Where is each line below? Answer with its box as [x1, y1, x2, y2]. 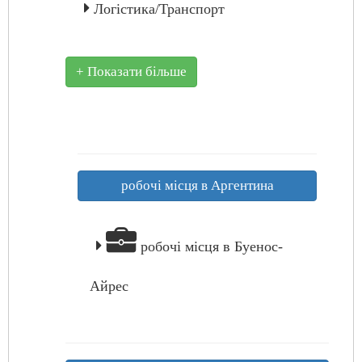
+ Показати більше [76, 64, 187, 79]
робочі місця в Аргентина [120, 178, 274, 193]
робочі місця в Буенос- [137, 238, 283, 255]
